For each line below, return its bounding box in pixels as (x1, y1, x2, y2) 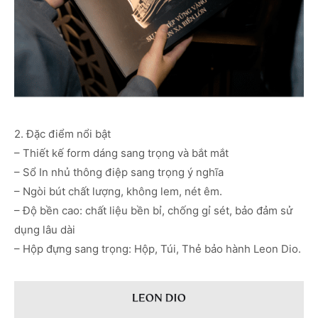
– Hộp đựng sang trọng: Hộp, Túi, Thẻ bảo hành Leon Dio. (14, 241, 301, 256)
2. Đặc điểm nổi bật (14, 126, 111, 141)
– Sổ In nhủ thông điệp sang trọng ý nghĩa (14, 165, 224, 179)
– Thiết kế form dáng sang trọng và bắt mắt (14, 146, 229, 160)
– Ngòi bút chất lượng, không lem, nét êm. (14, 184, 222, 198)
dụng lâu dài (14, 222, 75, 236)
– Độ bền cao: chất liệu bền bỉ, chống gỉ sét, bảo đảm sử (14, 203, 292, 217)
